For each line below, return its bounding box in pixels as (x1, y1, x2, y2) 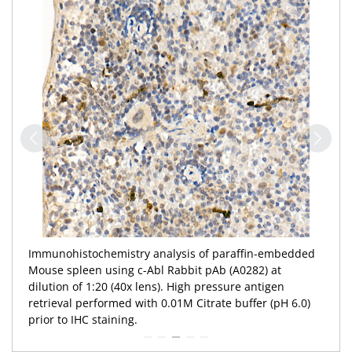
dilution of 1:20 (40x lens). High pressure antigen (28, 279, 284, 294)
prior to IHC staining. (28, 312, 137, 327)
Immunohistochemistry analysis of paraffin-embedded (28, 246, 315, 261)
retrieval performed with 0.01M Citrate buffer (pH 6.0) (28, 295, 310, 310)
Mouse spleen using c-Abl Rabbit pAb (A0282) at (28, 262, 281, 277)
